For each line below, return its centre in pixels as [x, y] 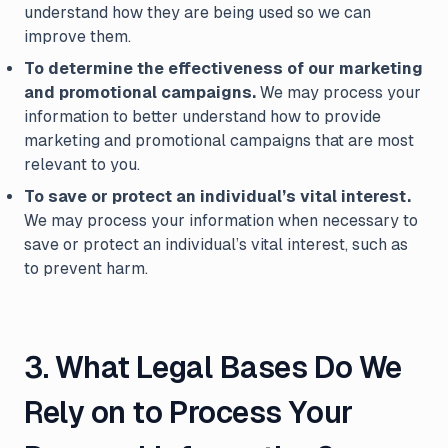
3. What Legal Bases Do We [213, 367]
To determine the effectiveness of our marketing [223, 68]
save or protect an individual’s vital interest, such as [216, 244]
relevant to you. [82, 164]
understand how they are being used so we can [197, 12]
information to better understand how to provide [202, 116]
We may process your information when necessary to [221, 220]
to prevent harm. [86, 268]
